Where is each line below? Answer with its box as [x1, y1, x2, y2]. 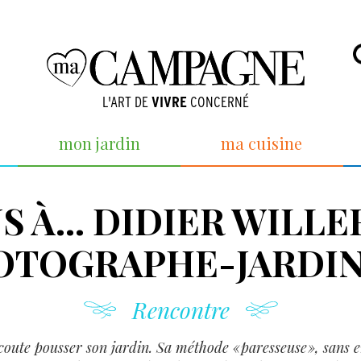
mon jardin [58, 132, 140, 154]
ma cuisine [221, 132, 303, 154]
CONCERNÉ [186, 92, 249, 111]
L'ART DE [102, 92, 151, 111]
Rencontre [131, 295, 230, 325]
